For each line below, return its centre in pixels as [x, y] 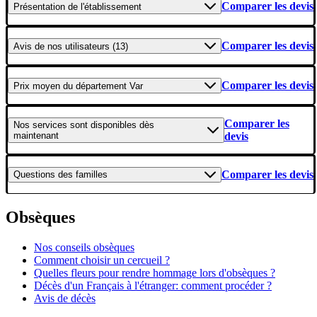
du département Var [102, 86]
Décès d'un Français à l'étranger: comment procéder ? [153, 285]
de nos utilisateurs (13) [81, 46]
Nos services [40, 125]
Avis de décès [65, 298]
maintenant [36, 136]
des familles [81, 175]
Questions [34, 175]
